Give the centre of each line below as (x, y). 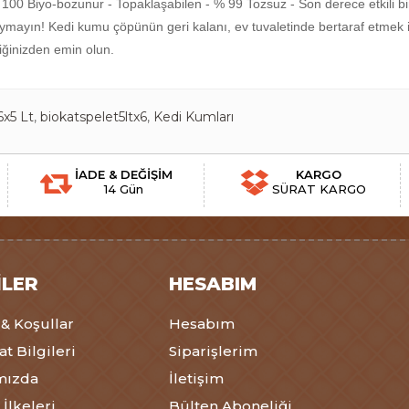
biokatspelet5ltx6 (94, 117)
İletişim (196, 378)
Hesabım (202, 324)
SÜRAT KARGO (319, 189)
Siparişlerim (213, 351)
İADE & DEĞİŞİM (123, 174)
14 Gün (123, 189)
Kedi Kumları (194, 117)
